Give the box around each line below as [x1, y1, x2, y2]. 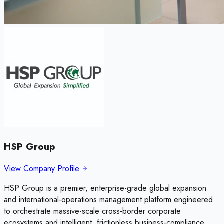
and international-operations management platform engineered [4, 193, 213, 205]
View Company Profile [4, 162, 82, 174]
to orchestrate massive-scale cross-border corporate [4, 205, 181, 217]
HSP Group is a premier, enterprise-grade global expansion [4, 182, 206, 194]
